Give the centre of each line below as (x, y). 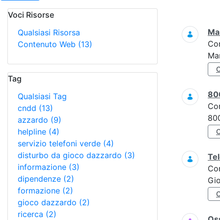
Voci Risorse (31, 15)
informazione (43, 167)
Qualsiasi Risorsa (49, 32)
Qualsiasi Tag (42, 96)
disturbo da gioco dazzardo (71, 155)
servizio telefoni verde (60, 143)
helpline (33, 132)
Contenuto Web (48, 44)
